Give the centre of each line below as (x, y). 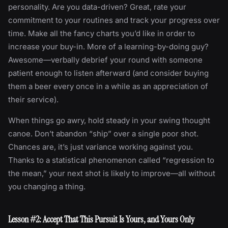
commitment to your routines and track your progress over (114, 20)
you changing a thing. (47, 186)
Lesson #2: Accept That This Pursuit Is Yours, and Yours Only (101, 219)
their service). (33, 99)
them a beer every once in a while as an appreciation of (108, 86)
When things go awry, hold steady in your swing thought (109, 120)
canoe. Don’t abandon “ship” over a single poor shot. (103, 133)
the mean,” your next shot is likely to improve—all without (112, 173)
